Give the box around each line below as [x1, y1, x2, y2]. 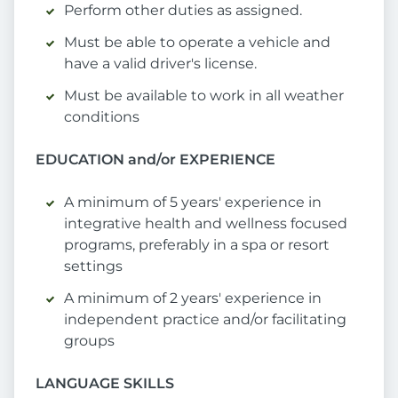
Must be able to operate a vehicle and [64, 34, 330, 52]
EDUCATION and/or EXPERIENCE [36, 151, 275, 169]
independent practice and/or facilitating [64, 311, 346, 329]
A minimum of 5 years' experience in [64, 194, 322, 211]
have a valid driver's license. [64, 55, 257, 73]
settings [64, 258, 123, 275]
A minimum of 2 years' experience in [64, 290, 322, 307]
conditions [64, 108, 139, 126]
